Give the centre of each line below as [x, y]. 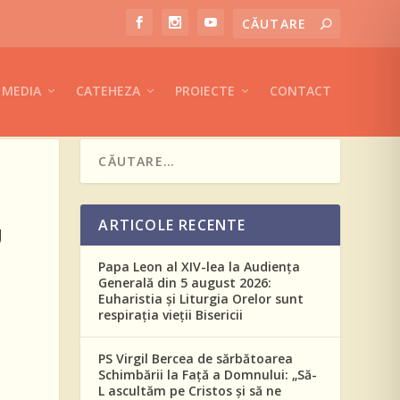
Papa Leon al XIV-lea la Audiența [200, 266]
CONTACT [300, 91]
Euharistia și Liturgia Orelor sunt [201, 298]
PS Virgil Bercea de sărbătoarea [196, 358]
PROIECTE [204, 91]
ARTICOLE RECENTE [172, 225]
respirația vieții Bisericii [171, 314]
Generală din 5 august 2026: [185, 282]
